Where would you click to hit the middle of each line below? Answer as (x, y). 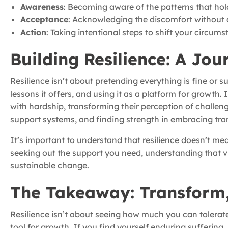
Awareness (42, 7)
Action (33, 32)
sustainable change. (50, 166)
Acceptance (44, 20)
